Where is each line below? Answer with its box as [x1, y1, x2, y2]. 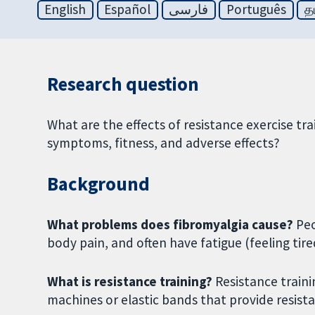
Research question [47, 72, 199, 96]
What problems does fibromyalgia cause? [47, 215, 297, 233]
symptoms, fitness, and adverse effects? [47, 134, 281, 152]
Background [47, 172, 150, 195]
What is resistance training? [47, 272, 216, 290]
